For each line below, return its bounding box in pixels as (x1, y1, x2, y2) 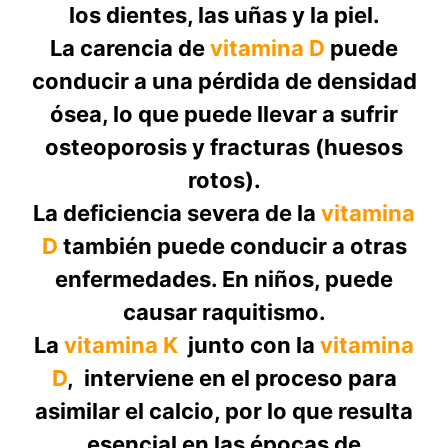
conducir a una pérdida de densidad (31, 68, 417, 95)
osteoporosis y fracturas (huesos (45, 134, 403, 161)
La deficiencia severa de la (33, 200, 321, 227)
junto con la (178, 332, 320, 359)
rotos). (187, 167, 261, 194)
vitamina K (64, 332, 178, 359)
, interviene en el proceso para (66, 365, 397, 392)
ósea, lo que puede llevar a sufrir (50, 101, 398, 128)
